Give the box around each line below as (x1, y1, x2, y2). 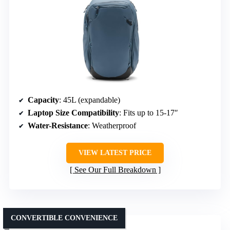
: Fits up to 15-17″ (119, 108, 178, 117)
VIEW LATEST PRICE (79, 148, 151, 157)
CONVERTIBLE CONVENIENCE (11, 214, 118, 222)
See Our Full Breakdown (74, 165, 156, 174)
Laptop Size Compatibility (28, 108, 119, 117)
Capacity (28, 95, 59, 104)
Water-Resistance (28, 121, 88, 130)
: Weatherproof (88, 121, 136, 130)
